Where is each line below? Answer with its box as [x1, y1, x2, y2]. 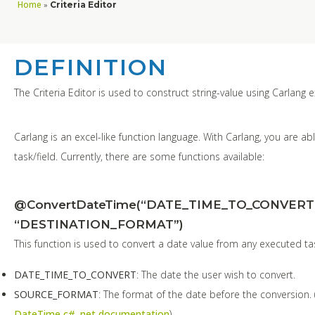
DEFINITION [14, 53, 167, 81]
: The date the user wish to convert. [136, 267, 295, 281]
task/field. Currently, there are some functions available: [14, 149, 264, 163]
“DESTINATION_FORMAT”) [14, 217, 184, 231]
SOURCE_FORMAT [14, 287, 98, 301]
